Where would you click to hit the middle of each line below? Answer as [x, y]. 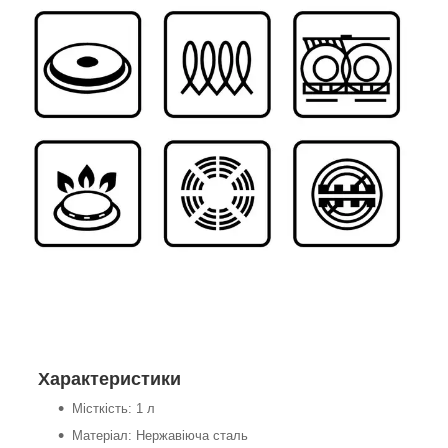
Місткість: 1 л [113, 408]
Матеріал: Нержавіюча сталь [160, 435]
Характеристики [109, 378]
